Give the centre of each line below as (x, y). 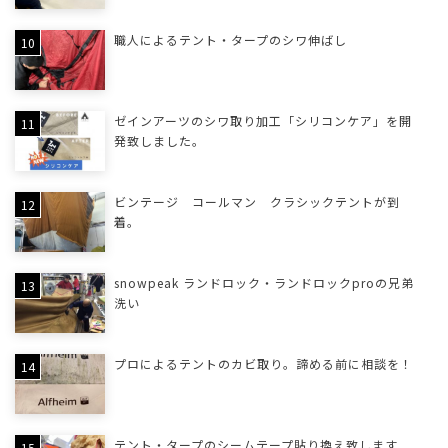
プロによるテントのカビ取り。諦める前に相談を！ (263, 364)
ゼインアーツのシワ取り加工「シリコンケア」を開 (262, 121)
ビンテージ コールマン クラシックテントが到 (256, 202)
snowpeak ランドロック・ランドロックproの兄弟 (263, 283)
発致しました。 (159, 141)
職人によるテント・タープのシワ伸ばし (230, 40)
